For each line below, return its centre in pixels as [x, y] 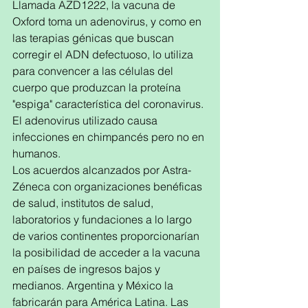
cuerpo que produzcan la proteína [98, 87]
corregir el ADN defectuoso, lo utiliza [104, 54]
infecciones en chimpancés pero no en [110, 137]
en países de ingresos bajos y [88, 269]
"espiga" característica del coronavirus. [109, 104]
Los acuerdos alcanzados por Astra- [102, 170]
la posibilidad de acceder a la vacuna [108, 252]
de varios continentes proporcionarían [107, 236]
